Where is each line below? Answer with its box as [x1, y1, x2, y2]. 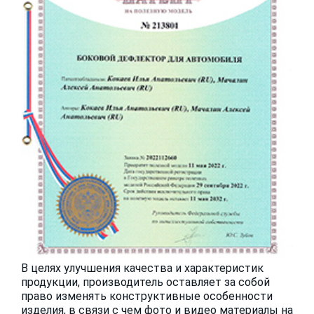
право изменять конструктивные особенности [21, 289, 273, 303]
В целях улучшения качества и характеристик [21, 261, 264, 275]
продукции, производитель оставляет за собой [21, 275, 270, 289]
